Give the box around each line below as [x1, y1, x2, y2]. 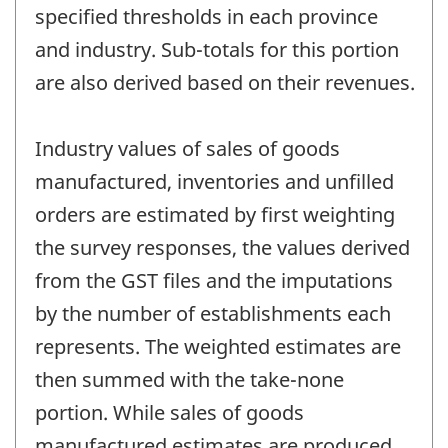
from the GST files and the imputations [35, 267, 393, 295]
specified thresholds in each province [35, 3, 378, 31]
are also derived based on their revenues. [35, 69, 415, 97]
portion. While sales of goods [35, 399, 304, 427]
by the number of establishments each [35, 300, 391, 328]
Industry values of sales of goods [35, 135, 340, 163]
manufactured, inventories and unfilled [35, 168, 394, 196]
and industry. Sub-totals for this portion [35, 36, 399, 64]
